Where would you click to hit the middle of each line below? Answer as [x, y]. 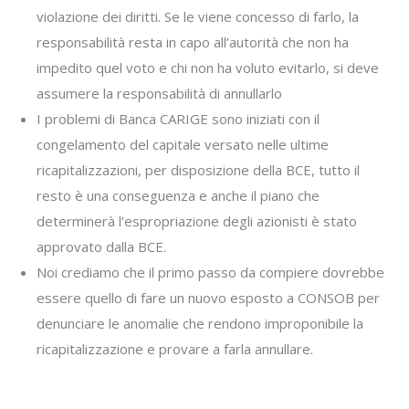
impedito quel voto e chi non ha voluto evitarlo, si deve [208, 68]
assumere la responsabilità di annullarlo [159, 93]
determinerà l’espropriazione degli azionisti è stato [197, 221]
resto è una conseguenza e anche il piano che [178, 195]
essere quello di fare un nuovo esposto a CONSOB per [208, 298]
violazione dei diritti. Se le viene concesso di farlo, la [198, 16]
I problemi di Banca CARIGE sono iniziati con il [178, 119]
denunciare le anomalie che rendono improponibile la [200, 323]
